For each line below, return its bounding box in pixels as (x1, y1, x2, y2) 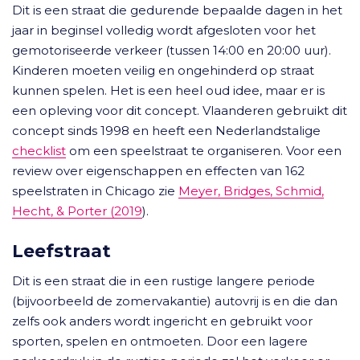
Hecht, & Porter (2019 (12, 203, 142, 219)
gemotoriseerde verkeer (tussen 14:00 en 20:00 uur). (12, 43, 331, 58)
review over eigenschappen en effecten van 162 (12, 163, 305, 178)
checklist (12, 143, 66, 158)
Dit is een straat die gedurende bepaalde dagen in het (12, 2, 342, 18)
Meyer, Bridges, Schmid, (178, 183, 324, 198)
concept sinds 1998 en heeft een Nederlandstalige (12, 123, 321, 138)
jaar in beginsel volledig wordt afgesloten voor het (12, 22, 316, 38)
